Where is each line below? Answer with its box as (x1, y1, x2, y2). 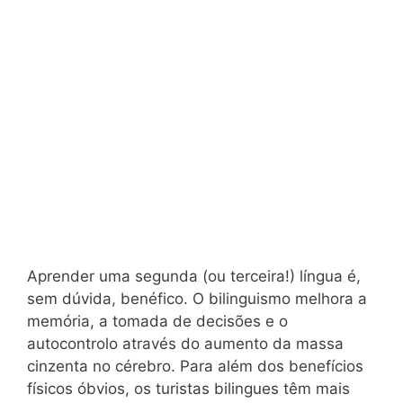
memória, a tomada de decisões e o (27, 312, 288, 331)
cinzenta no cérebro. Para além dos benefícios (27, 357, 363, 376)
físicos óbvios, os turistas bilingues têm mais (27, 380, 350, 399)
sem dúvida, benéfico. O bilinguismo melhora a (27, 290, 367, 309)
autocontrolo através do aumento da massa (27, 335, 344, 354)
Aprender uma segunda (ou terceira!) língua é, (27, 267, 361, 286)
